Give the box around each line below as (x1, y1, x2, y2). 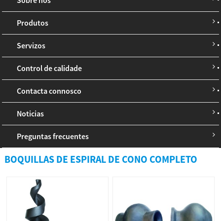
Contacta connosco (17, 85, 82, 96)
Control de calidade (17, 63, 82, 73)
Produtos (17, 17, 49, 28)
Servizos (17, 40, 46, 50)
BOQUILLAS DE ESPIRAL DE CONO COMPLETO (4, 152, 197, 165)
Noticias (17, 108, 44, 118)
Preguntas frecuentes (17, 131, 89, 141)
